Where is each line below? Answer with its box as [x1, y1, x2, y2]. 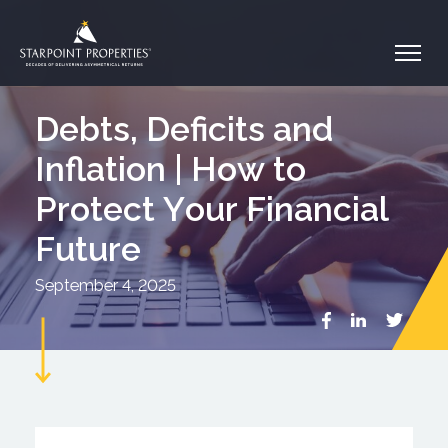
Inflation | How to [34, 148, 306, 189]
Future [34, 228, 141, 269]
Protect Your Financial [34, 188, 389, 229]
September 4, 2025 [34, 275, 176, 295]
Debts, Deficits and [34, 108, 333, 149]
